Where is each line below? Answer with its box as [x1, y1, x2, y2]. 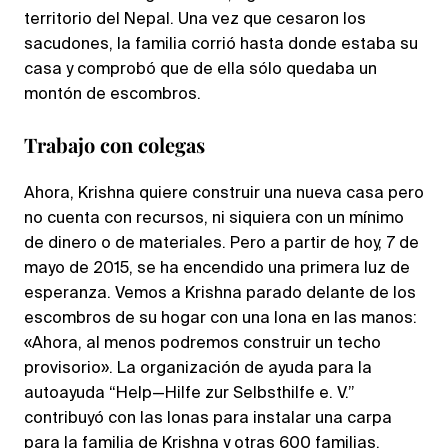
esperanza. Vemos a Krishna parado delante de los [24, 286, 416, 303]
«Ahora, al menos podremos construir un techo [24, 336, 381, 353]
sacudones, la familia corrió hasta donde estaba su [24, 37, 418, 54]
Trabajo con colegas [24, 131, 205, 159]
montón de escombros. [24, 87, 201, 104]
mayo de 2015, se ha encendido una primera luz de [24, 261, 410, 278]
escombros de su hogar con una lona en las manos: [24, 311, 417, 328]
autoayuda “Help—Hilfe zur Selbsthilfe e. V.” [24, 386, 355, 403]
